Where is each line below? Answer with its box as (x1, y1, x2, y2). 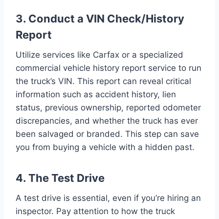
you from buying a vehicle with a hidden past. (16, 142, 195, 152)
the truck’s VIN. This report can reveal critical (16, 76, 191, 86)
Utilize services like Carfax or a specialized (16, 49, 183, 60)
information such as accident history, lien (16, 89, 176, 99)
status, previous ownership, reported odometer (16, 102, 201, 112)
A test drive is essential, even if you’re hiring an (16, 193, 201, 203)
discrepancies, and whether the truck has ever (16, 115, 198, 126)
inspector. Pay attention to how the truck (16, 206, 175, 216)
